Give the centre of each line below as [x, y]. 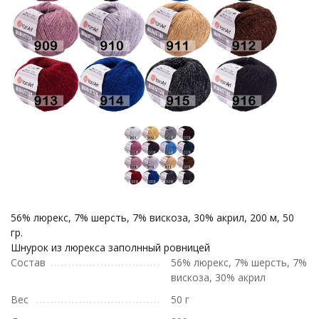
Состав [28, 262]
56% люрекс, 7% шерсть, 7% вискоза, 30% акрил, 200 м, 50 [152, 218]
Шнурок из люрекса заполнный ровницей [110, 247]
